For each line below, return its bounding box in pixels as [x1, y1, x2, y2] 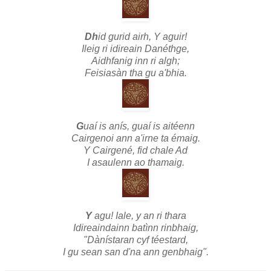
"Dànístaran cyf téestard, [83, 234, 188, 245]
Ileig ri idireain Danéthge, [82, 43, 189, 54]
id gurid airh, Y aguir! [97, 31, 187, 42]
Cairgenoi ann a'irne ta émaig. [71, 132, 200, 143]
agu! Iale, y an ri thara [91, 210, 186, 221]
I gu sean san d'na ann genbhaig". [62, 246, 209, 257]
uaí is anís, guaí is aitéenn [83, 120, 195, 131]
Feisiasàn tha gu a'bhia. [84, 67, 187, 78]
